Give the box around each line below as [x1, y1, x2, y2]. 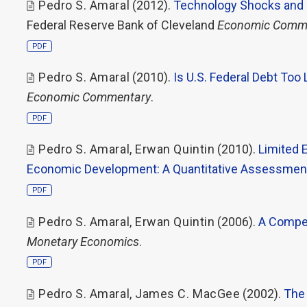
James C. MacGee [135, 286, 241, 301]
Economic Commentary [27, 90, 151, 104]
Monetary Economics [27, 234, 139, 249]
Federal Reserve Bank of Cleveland [27, 17, 217, 32]
